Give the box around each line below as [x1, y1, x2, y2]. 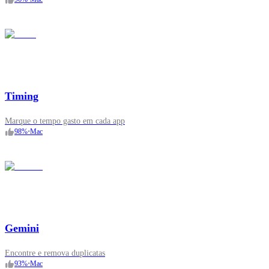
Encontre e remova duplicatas [5, 249, 105, 258]
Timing [5, 90, 38, 103]
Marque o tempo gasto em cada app [5, 116, 125, 126]
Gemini [5, 222, 39, 235]
